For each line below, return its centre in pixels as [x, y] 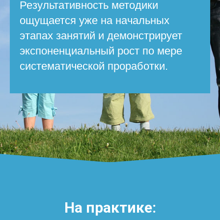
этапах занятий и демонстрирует [101, 36]
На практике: [110, 208]
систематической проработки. [94, 66]
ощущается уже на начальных [95, 21]
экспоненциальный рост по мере [101, 51]
